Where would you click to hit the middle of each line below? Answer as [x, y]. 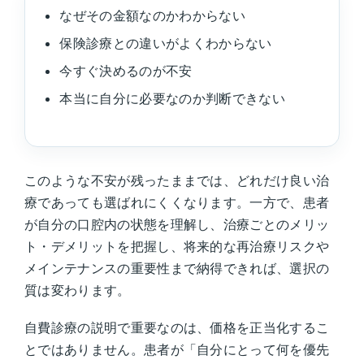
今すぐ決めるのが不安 [126, 70]
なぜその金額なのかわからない [152, 15]
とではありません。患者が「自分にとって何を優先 [177, 350]
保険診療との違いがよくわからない [166, 43]
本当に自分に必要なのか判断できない [172, 98]
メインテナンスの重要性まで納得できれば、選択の [177, 268]
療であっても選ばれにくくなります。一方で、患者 [177, 202]
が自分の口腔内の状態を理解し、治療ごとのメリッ [177, 224]
